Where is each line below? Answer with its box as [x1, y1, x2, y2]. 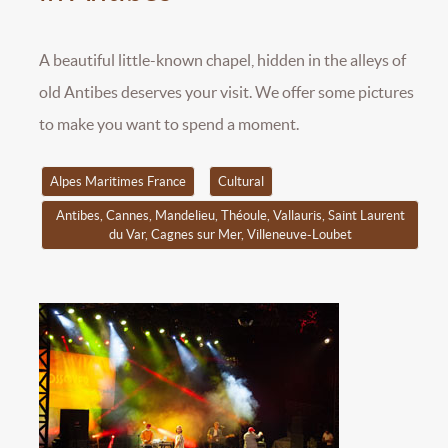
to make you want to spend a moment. [39, 114, 299, 133]
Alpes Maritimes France [49, 174, 186, 190]
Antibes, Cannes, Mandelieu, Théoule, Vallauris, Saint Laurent [55, 208, 405, 224]
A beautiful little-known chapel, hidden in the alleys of [39, 50, 406, 69]
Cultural [217, 174, 264, 190]
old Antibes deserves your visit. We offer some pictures [39, 82, 414, 101]
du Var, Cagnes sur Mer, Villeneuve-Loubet [108, 227, 352, 243]
